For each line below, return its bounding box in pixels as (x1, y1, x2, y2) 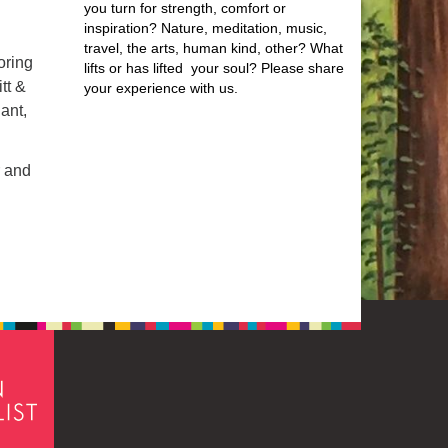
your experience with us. (83, 80, 238, 96)
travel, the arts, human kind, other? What (83, 40, 343, 56)
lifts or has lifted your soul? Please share (83, 60, 344, 76)
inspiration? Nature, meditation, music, (83, 20, 327, 36)
